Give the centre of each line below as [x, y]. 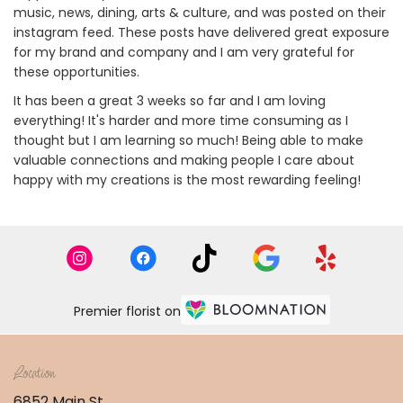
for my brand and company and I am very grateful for [184, 52]
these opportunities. [76, 72]
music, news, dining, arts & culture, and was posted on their [200, 13]
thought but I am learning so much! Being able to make [188, 140]
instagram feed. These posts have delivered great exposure [201, 32]
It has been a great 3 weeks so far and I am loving [170, 101]
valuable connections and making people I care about [184, 160]
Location [34, 374]
